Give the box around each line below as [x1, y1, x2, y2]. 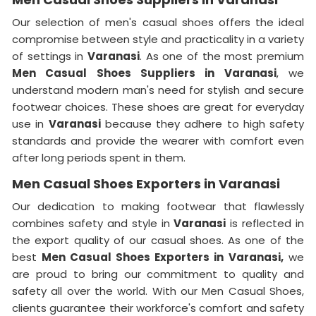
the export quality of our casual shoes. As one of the [12, 232, 304, 248]
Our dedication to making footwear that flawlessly [12, 198, 304, 214]
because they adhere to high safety [100, 116, 304, 131]
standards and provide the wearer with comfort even [12, 133, 304, 148]
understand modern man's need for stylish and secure [12, 82, 304, 97]
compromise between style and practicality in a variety [12, 31, 304, 47]
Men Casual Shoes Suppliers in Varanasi [12, 65, 276, 80]
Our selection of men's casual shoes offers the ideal [12, 14, 304, 30]
